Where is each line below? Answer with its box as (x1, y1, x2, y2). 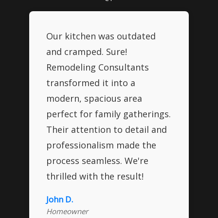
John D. (46, 193, 73, 205)
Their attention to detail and (46, 123, 167, 135)
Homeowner (46, 206, 88, 216)
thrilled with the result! (46, 170, 144, 182)
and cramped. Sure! (46, 45, 127, 57)
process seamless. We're (46, 154, 148, 166)
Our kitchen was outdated (46, 30, 156, 42)
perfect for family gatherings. (46, 108, 171, 120)
